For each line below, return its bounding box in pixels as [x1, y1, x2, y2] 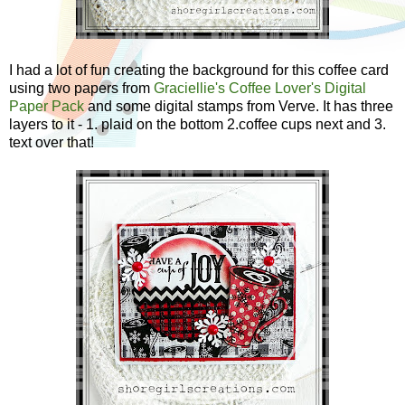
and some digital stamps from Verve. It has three [84, 98, 393, 114]
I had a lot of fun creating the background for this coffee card [9, 61, 389, 78]
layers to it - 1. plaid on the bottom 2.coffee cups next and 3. [9, 116, 386, 132]
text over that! [9, 134, 94, 150]
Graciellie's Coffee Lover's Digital [154, 80, 366, 96]
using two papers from [9, 80, 154, 96]
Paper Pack [9, 98, 84, 114]
